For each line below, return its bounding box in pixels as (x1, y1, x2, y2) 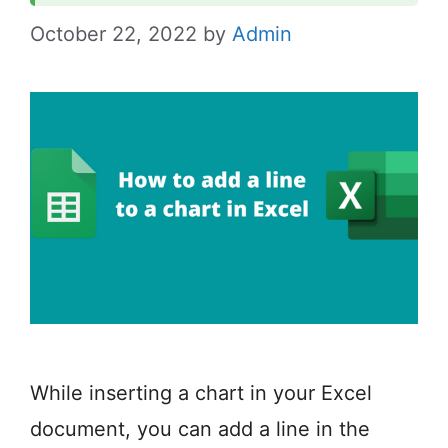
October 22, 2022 (30, 21, 197, 46)
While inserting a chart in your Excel (30, 380, 372, 405)
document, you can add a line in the (30, 416, 370, 441)
